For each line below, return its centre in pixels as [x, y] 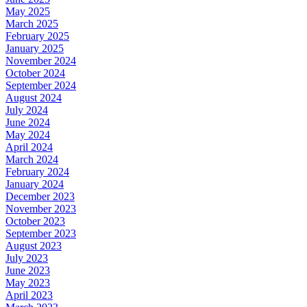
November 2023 [41, 208]
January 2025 [35, 48]
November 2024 [41, 60]
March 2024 [32, 159]
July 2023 [27, 258]
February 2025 [37, 36]
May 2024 [28, 134]
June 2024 [28, 122]
